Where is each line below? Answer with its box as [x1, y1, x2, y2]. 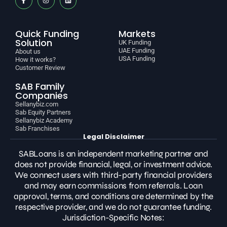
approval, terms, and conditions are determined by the [13, 191, 214, 202]
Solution [15, 36, 52, 49]
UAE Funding [119, 46, 155, 54]
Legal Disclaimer [83, 131, 144, 141]
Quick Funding [15, 27, 79, 40]
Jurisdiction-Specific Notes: [62, 212, 165, 223]
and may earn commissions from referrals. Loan [24, 180, 203, 192]
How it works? [15, 55, 56, 63]
